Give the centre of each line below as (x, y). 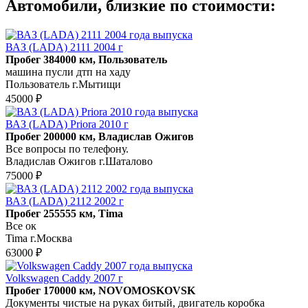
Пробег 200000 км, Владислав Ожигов (100, 136)
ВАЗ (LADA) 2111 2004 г (64, 47)
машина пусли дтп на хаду (68, 71)
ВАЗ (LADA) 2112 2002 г (65, 201)
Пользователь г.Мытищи (63, 84)
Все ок (21, 225)
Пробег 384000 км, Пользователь (86, 59)
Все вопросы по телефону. (67, 148)
